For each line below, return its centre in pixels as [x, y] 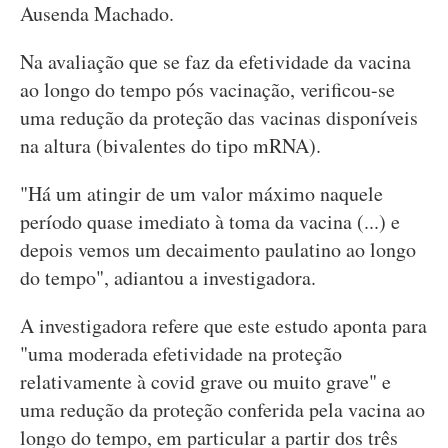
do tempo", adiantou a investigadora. [168, 277]
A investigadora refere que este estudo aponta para [223, 325]
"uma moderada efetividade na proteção [181, 353]
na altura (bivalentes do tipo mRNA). [170, 145]
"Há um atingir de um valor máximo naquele [201, 193]
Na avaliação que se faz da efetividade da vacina [215, 61]
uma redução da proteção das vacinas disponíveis [219, 117]
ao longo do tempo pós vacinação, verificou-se [207, 89]
